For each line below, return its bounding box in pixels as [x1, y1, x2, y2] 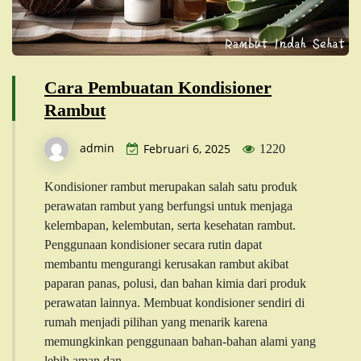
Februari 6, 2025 [143, 140, 230, 156]
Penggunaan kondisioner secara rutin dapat [44, 237, 262, 251]
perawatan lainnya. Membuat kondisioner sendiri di [44, 295, 305, 309]
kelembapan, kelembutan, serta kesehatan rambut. [44, 218, 296, 232]
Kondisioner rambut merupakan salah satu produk [44, 179, 297, 193]
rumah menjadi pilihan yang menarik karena [44, 314, 268, 329]
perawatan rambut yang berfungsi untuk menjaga [44, 198, 293, 213]
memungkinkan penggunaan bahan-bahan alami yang [44, 334, 316, 348]
